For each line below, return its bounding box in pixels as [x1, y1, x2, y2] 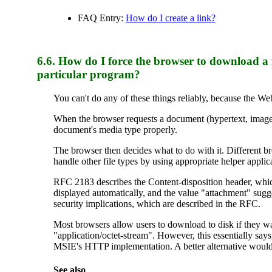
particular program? [37, 68, 141, 81]
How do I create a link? [125, 13, 216, 24]
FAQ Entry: [77, 13, 126, 24]
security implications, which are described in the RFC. [53, 198, 260, 209]
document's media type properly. [53, 124, 177, 135]
